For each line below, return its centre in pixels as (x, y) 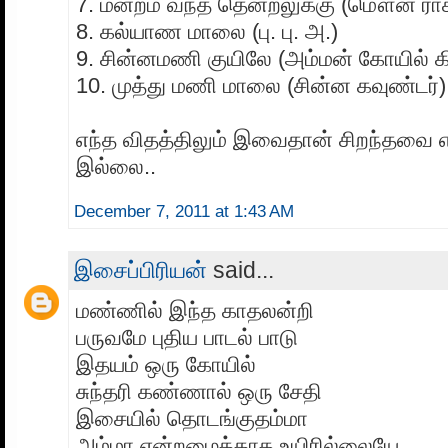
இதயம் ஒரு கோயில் (166, 364)
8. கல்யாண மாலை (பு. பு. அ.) (207, 31)
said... (240, 269)
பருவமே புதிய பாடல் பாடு (187, 337)
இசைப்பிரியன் (140, 269)
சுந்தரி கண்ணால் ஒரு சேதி (199, 391)
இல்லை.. (116, 166)
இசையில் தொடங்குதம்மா (192, 418)
